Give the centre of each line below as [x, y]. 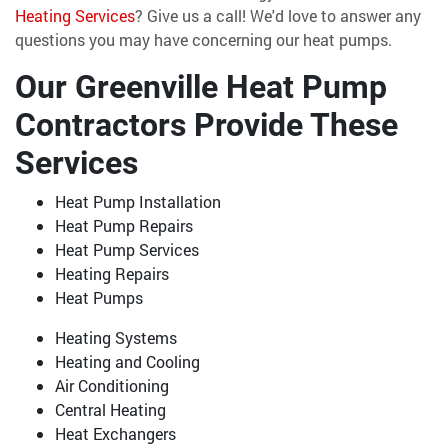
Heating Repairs [112, 273]
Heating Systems [116, 337]
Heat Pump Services [127, 249]
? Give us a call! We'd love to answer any [278, 15]
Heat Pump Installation [138, 201]
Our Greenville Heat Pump [201, 86]
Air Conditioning [112, 385]
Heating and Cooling [127, 361]
